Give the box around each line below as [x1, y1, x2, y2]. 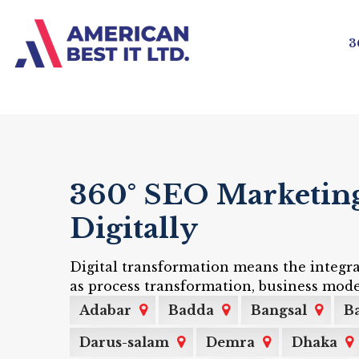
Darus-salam [79, 334, 169, 350]
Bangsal [251, 302, 307, 318]
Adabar [79, 302, 131, 318]
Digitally [70, 212, 198, 245]
